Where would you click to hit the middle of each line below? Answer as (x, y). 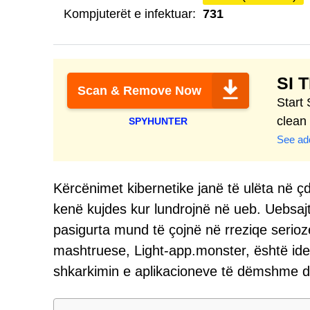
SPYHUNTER (158, 121)
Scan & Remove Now (139, 91)
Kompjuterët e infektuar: (130, 14)
